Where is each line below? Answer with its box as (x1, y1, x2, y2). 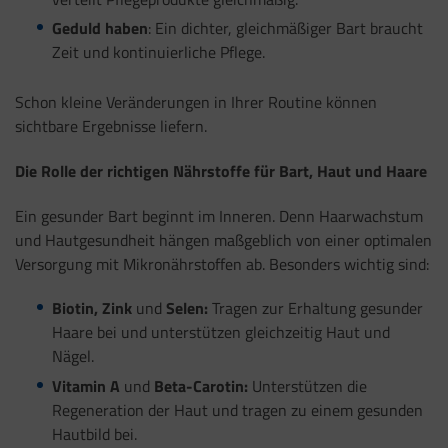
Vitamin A (51, 374, 120, 399)
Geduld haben (51, 16, 148, 41)
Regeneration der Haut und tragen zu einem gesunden (51, 398, 423, 423)
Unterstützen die (247, 374, 367, 399)
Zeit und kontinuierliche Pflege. (51, 40, 265, 65)
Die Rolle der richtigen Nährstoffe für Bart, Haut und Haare (15, 158, 427, 183)
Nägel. (51, 344, 94, 369)
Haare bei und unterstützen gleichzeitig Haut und (51, 320, 390, 345)
